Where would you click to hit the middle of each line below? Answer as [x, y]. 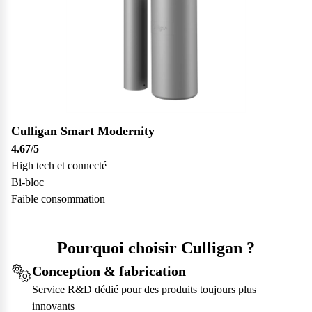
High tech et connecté [59, 166]
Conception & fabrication [109, 271]
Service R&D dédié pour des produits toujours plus [144, 290]
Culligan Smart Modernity [83, 131]
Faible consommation [58, 199]
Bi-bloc [28, 182]
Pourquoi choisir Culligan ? [156, 248]
